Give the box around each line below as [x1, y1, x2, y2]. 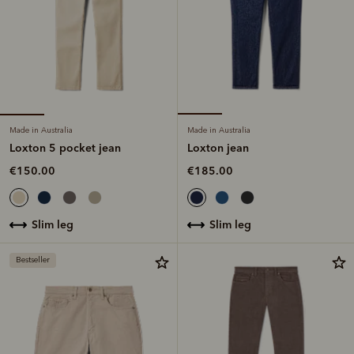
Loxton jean [187, 140, 249, 155]
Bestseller [16, 254, 50, 265]
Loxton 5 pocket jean [9, 140, 121, 155]
